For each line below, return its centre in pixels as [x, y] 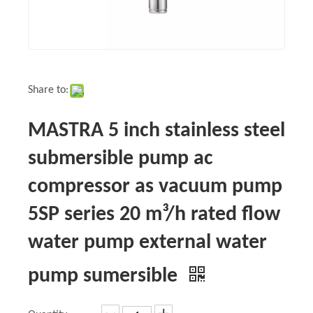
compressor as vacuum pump [155, 187]
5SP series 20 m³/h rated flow [154, 215]
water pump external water [147, 243]
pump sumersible [105, 276]
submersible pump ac [121, 159]
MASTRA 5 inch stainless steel [156, 131]
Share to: [48, 90]
